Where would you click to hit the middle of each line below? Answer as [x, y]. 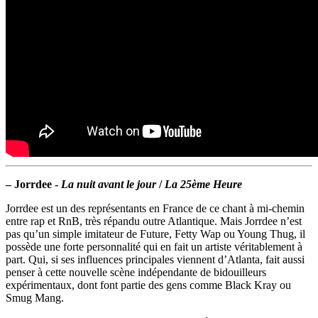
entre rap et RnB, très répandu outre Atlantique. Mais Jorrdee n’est [154, 221]
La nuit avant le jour [109, 185]
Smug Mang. [35, 298]
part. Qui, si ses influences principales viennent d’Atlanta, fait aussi [155, 260]
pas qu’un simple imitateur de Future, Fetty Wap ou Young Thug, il [155, 234]
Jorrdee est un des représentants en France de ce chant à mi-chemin [155, 209]
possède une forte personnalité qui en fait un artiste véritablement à [154, 247]
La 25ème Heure [203, 185]
